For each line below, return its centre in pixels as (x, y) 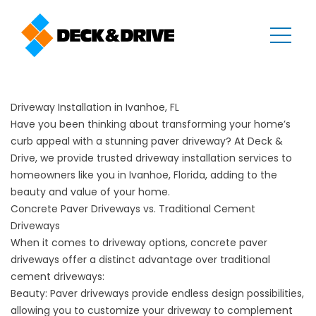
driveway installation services (207, 158)
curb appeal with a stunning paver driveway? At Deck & (147, 141)
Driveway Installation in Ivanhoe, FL (96, 107)
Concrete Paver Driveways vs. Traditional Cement (133, 209)
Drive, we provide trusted (73, 158)
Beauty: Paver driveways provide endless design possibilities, (157, 293)
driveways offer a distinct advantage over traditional (140, 260)
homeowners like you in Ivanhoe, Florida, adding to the (144, 175)
